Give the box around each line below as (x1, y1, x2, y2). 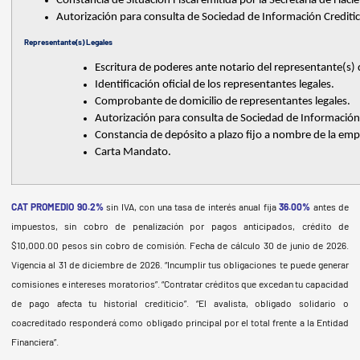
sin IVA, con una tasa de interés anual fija (106, 200, 280, 212)
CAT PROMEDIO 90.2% (11, 200, 107, 212)
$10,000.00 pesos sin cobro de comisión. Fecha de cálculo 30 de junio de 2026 (11, 239, 346, 251)
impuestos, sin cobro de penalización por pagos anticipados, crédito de (11, 219, 349, 231)
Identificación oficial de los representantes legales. (95, 79, 337, 92)
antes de (313, 200, 350, 212)
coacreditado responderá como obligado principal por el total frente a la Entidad (11, 316, 349, 328)
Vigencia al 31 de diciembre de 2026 (11, 258, 160, 270)
